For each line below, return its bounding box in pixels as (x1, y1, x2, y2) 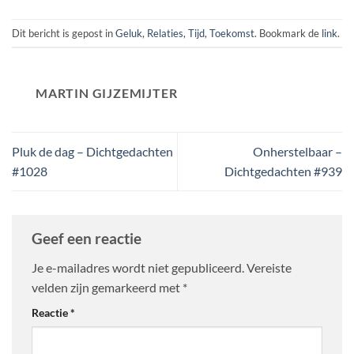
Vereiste (247, 260, 292, 276)
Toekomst (209, 26, 254, 40)
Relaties (147, 26, 183, 40)
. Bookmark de (254, 26, 322, 40)
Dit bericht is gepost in (12, 26, 115, 40)
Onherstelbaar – (253, 144, 342, 160)
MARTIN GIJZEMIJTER (36, 85, 178, 101)
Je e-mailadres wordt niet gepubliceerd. (32, 260, 244, 276)
